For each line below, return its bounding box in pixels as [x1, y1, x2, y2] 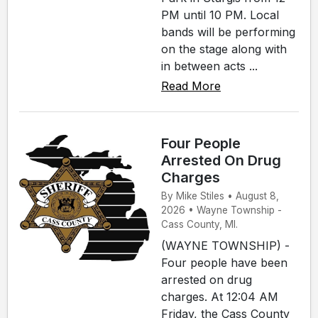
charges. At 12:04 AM [161, 290, 278, 305]
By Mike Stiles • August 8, [161, 190, 279, 202]
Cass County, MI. [161, 219, 238, 231]
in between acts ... [161, 58, 258, 73]
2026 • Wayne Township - [161, 204, 282, 216]
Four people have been [161, 256, 287, 270]
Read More [161, 78, 221, 93]
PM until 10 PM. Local [161, 7, 279, 22]
